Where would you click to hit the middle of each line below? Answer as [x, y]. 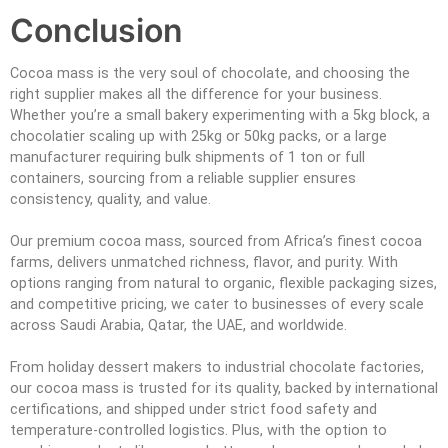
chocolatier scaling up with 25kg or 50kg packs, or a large [198, 136]
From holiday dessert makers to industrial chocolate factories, [217, 367]
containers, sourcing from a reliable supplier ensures [183, 178]
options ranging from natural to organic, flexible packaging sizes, [223, 283]
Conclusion [96, 30]
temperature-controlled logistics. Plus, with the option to [198, 430]
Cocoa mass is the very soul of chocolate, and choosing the [210, 73]
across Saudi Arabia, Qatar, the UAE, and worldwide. [178, 325]
